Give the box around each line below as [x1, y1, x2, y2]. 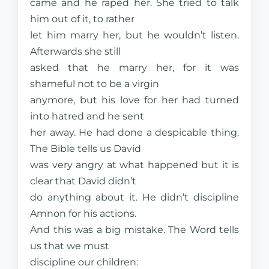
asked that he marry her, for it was [30, 62, 239, 73]
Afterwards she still [30, 46, 121, 57]
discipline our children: [30, 256, 138, 268]
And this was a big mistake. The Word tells [30, 224, 239, 235]
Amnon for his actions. [30, 208, 136, 219]
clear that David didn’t [30, 175, 136, 187]
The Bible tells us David [30, 143, 141, 154]
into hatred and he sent [30, 110, 144, 122]
